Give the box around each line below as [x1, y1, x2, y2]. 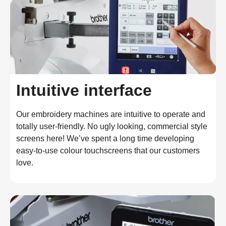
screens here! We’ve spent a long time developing [16, 134, 194, 143]
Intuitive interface [16, 81, 152, 100]
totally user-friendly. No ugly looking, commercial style [16, 122, 207, 131]
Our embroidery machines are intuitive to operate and [16, 110, 205, 119]
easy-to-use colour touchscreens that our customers [16, 146, 200, 155]
